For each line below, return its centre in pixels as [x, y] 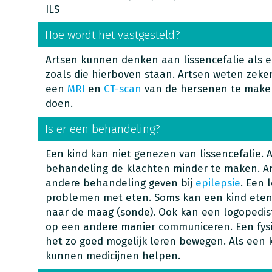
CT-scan [124, 89]
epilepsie [218, 183]
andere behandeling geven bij [120, 183]
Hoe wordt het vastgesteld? [112, 35]
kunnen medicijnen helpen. [114, 256]
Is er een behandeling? [102, 129]
